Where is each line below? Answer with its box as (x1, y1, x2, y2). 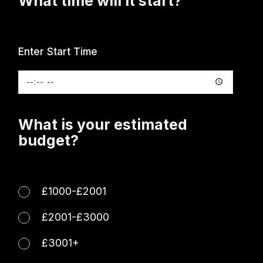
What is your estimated (18, 115, 188, 133)
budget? (18, 131, 83, 149)
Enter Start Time (18, 45, 98, 58)
